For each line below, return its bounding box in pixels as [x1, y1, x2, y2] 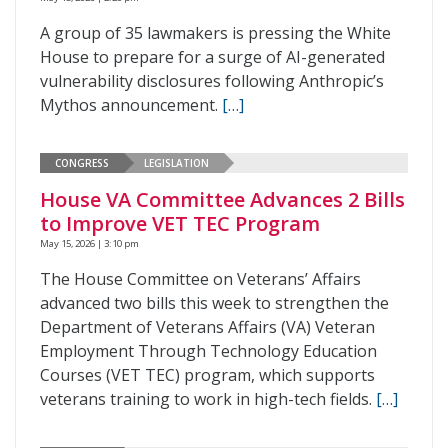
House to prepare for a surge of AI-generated [40, 46, 385, 68]
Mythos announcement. [40, 94, 222, 116]
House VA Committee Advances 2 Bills [40, 186, 405, 213]
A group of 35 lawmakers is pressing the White [40, 22, 391, 44]
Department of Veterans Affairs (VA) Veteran [40, 316, 375, 338]
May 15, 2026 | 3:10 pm [40, 237, 139, 250]
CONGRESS [55, 155, 109, 170]
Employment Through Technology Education [40, 340, 377, 362]
